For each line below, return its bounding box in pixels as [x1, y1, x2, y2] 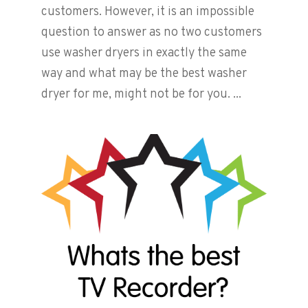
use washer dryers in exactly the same [41, 45, 247, 62]
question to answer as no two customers [41, 25, 262, 41]
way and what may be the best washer [41, 66, 247, 82]
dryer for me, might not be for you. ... [41, 87, 241, 103]
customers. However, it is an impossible [41, 4, 254, 21]
